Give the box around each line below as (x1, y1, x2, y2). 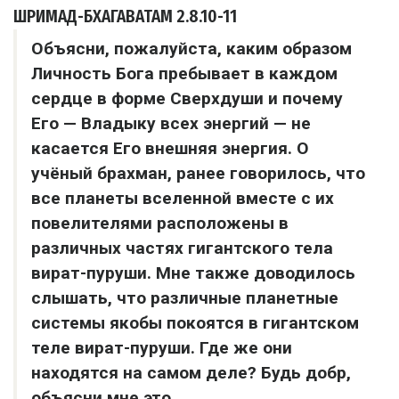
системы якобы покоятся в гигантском (31, 313, 359, 333)
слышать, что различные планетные (31, 288, 338, 308)
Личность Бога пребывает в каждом (31, 63, 338, 84)
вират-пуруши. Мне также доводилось (31, 263, 355, 283)
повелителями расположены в (31, 213, 289, 233)
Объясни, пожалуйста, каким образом (31, 38, 352, 59)
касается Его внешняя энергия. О (31, 138, 309, 159)
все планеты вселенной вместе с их (31, 188, 334, 208)
